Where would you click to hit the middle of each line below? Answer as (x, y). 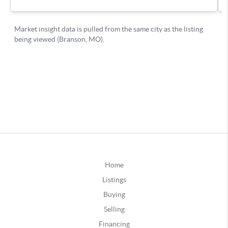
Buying (114, 194)
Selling (114, 209)
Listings (114, 179)
